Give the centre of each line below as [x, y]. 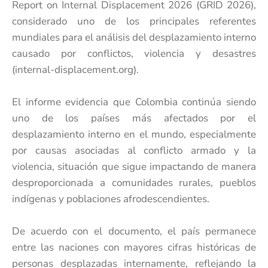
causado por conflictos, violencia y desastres [134, 54]
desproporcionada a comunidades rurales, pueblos [134, 183]
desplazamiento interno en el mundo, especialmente [134, 134]
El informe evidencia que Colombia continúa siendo [134, 102]
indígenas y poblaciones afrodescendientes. [111, 199]
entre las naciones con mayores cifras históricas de [134, 247]
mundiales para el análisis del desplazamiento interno [134, 37]
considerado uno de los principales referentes [134, 21]
